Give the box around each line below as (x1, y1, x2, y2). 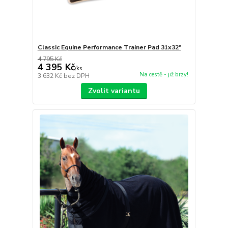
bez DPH (63, 72, 90, 80)
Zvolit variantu (88, 86, 140, 96)
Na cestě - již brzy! (139, 71, 188, 79)
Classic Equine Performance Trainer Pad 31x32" (37, 43, 181, 52)
